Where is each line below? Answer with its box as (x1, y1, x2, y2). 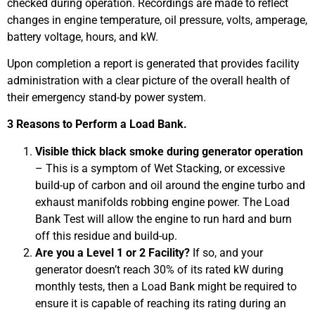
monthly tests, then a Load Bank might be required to (35, 279, 297, 293)
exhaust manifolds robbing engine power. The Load (35, 195, 290, 209)
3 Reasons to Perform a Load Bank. (7, 117, 187, 131)
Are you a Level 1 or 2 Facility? (35, 245, 190, 259)
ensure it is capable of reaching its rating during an (35, 296, 286, 310)
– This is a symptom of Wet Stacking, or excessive (35, 161, 285, 175)
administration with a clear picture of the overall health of (7, 73, 290, 87)
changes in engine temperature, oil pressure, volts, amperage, (7, 13, 307, 27)
